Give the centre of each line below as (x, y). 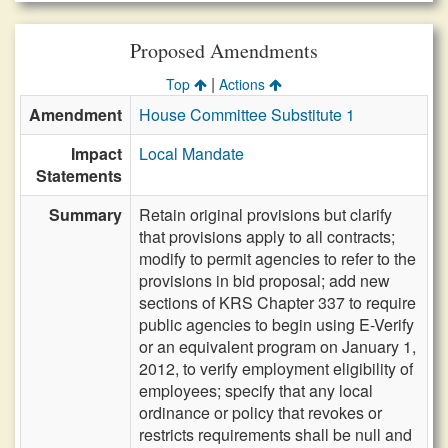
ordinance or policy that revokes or (260, 412)
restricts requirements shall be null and (275, 434)
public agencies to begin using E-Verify (276, 324)
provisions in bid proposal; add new (264, 280)
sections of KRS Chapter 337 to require (277, 302)
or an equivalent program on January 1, (277, 346)
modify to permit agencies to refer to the (277, 258)
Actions (244, 84)
